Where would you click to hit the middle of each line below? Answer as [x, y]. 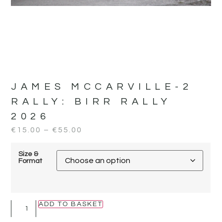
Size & [28, 154]
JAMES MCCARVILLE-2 [102, 86]
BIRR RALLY [123, 101]
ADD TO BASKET [71, 204]
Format [30, 161]
